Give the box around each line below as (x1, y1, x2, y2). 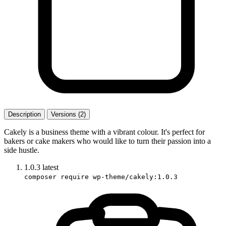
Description (8, 110, 41, 118)
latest (42, 162, 59, 172)
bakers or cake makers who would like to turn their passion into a (4, 136, 211, 145)
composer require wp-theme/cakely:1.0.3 (24, 173, 178, 181)
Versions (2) (51, 110, 86, 118)
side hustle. (4, 145, 39, 154)
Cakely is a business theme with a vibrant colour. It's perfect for (4, 127, 205, 136)
